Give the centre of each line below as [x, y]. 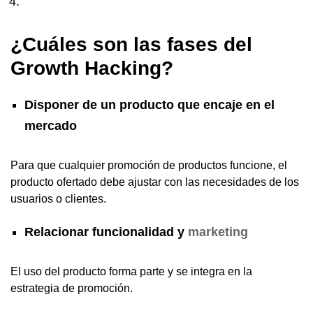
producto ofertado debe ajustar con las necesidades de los [155, 182]
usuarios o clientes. [58, 199]
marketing [218, 232]
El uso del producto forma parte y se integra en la [131, 272]
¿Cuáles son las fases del [131, 45]
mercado [51, 126]
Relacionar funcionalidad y [106, 232]
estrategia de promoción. [72, 289]
